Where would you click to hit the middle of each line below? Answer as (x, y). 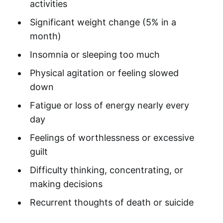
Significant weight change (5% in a (103, 22)
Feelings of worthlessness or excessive (112, 138)
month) (45, 36)
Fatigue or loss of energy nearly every (109, 106)
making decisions (66, 184)
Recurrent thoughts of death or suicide (111, 203)
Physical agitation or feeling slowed (104, 73)
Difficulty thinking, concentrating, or (106, 170)
